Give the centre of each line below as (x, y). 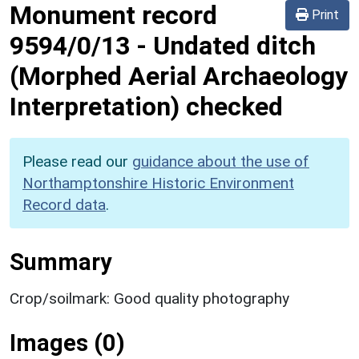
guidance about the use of (221, 161)
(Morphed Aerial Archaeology (179, 76)
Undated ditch (234, 45)
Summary (61, 262)
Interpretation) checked (146, 106)
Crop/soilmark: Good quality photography (149, 298)
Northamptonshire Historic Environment (158, 183)
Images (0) (67, 343)
